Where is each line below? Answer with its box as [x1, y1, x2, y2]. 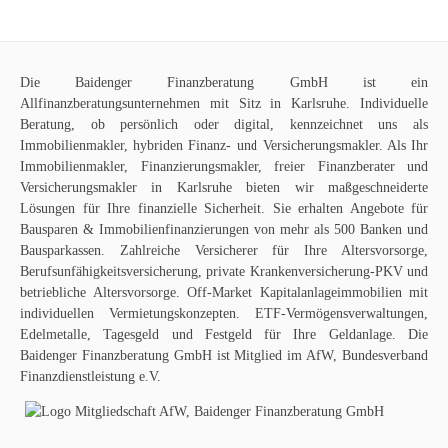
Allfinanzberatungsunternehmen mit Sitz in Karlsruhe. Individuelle [20, 95, 428, 111]
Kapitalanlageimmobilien [259, 284, 402, 300]
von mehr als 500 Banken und [249, 221, 428, 237]
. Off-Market [175, 284, 260, 300]
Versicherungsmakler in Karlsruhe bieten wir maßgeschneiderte [20, 179, 428, 195]
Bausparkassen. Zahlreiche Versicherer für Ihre [20, 242, 341, 258]
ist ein [327, 74, 429, 90]
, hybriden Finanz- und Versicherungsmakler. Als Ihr [124, 137, 428, 153]
